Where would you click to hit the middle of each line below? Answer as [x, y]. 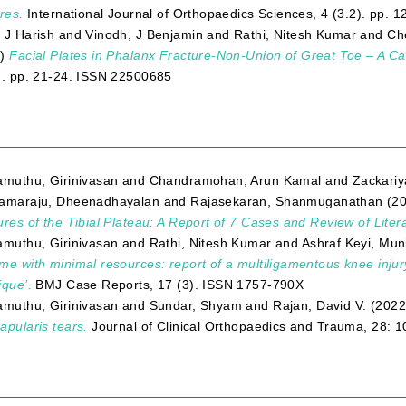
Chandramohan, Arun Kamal [235, 180]
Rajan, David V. [320, 305]
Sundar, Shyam [196, 305]
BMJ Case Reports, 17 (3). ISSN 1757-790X [168, 284]
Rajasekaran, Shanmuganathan [287, 201]
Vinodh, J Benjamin [144, 35]
